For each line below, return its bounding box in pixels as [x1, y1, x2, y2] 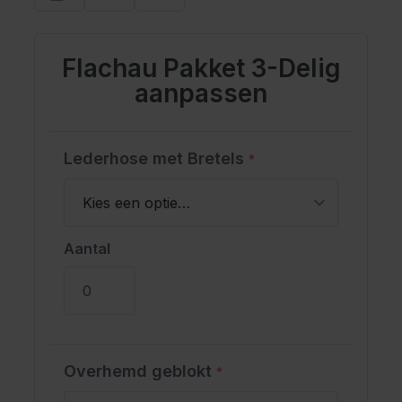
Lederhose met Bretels [64, 148, 249, 168]
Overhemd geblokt [64, 361, 216, 380]
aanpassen [135, 77, 267, 109]
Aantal [64, 239, 110, 258]
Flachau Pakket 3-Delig [61, 52, 341, 83]
